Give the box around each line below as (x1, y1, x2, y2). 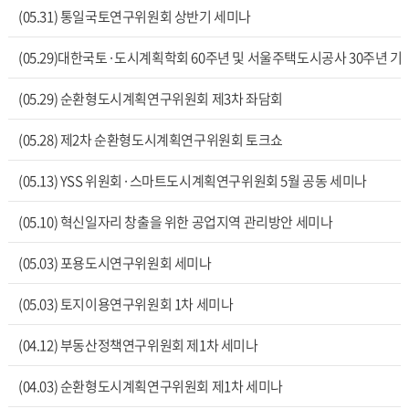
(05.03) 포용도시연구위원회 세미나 (17, 253, 212, 273)
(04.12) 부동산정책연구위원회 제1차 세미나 (17, 335, 258, 355)
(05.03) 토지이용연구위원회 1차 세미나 (17, 294, 234, 314)
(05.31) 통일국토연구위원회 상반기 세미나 (17, 6, 251, 26)
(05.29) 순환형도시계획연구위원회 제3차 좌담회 (17, 89, 283, 109)
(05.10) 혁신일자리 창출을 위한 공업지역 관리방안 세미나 (17, 212, 333, 232)
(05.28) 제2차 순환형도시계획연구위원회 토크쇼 (17, 130, 283, 150)
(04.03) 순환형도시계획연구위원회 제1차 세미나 (17, 376, 283, 396)
